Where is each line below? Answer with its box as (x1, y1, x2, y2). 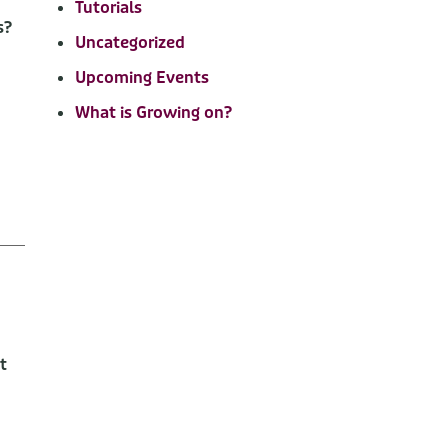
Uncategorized (74, 32, 185, 53)
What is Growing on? (74, 102, 232, 123)
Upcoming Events (74, 67, 209, 88)
